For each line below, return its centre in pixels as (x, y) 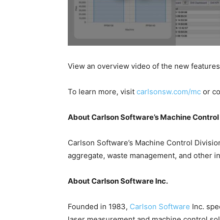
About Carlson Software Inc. (118, 181)
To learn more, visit (102, 92)
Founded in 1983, (99, 207)
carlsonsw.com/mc (169, 92)
